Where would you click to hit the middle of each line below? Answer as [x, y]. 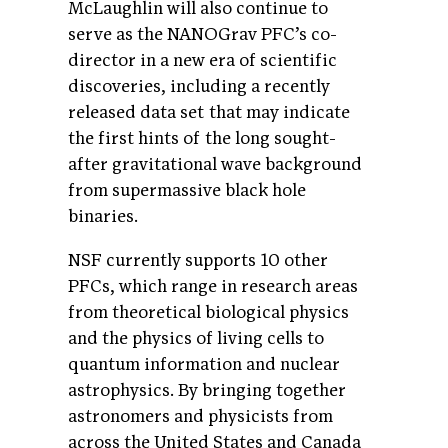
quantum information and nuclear [204, 364]
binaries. [105, 217]
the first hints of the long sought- [202, 139]
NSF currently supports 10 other [198, 260]
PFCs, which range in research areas [213, 286]
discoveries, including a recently [199, 87]
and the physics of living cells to [196, 338]
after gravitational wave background [215, 165]
